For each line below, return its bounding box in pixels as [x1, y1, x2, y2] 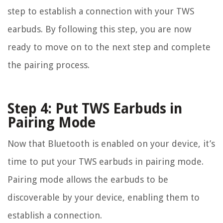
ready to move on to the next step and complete [7, 42, 211, 53]
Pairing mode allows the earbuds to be [7, 174, 168, 185]
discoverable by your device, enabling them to [7, 192, 200, 203]
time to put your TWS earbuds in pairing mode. [7, 156, 204, 167]
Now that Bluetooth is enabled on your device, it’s [7, 138, 215, 149]
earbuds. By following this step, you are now [7, 24, 191, 35]
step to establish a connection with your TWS [7, 6, 194, 17]
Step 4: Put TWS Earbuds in [7, 101, 182, 117]
